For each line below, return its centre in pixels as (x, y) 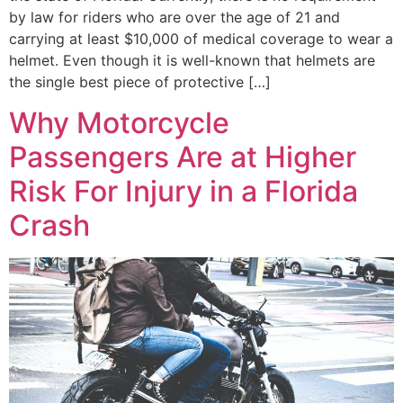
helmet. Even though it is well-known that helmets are (192, 61)
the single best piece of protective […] (140, 82)
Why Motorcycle (119, 122)
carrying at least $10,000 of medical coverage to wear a (201, 39)
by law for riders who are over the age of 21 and (175, 18)
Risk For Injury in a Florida (184, 191)
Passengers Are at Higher (183, 157)
